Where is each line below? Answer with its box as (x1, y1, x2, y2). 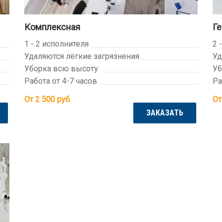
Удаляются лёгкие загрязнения (24, 51, 139, 61)
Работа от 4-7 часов (24, 76, 97, 86)
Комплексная (24, 21, 80, 32)
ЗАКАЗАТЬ (146, 108, 183, 118)
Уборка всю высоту (24, 63, 98, 73)
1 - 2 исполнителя (24, 39, 89, 49)
